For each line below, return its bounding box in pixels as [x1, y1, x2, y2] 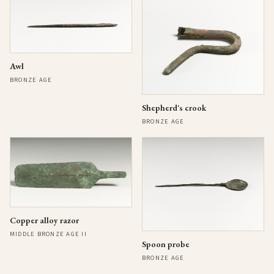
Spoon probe [142, 239, 190, 250]
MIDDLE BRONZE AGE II [10, 229, 87, 239]
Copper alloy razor [10, 214, 79, 226]
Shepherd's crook [142, 102, 206, 114]
